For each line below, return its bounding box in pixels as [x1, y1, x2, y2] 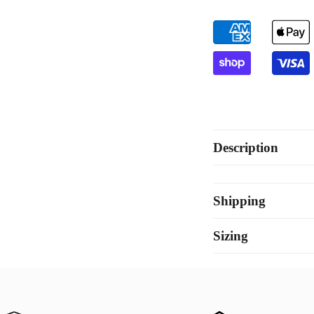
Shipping [213, 193, 266, 209]
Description [213, 140, 278, 156]
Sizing [213, 228, 248, 244]
